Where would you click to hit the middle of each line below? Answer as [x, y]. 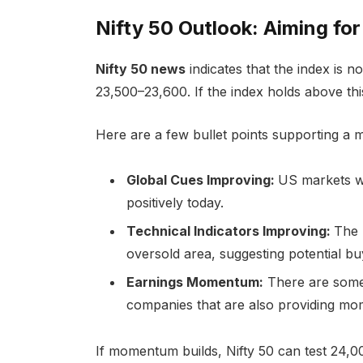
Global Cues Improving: [202, 180]
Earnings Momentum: [194, 282]
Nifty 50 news [140, 68]
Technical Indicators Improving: [230, 231]
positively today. [177, 203]
